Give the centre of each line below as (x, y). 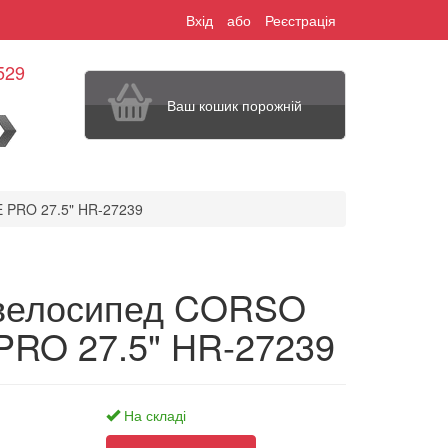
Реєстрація (300, 20)
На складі (152, 415)
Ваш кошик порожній (235, 105)
